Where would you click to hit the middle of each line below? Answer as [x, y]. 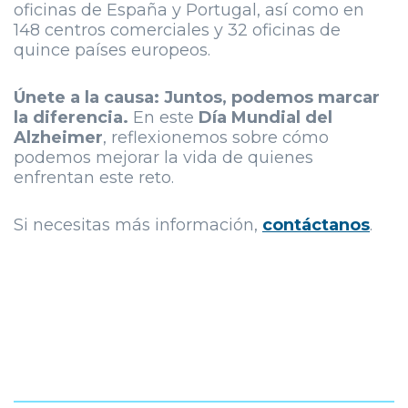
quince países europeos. [112, 50]
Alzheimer [58, 137]
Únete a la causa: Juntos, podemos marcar [197, 97]
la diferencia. [71, 117]
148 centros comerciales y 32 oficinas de [177, 30]
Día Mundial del [265, 117]
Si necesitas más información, [138, 224]
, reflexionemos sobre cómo [216, 137]
